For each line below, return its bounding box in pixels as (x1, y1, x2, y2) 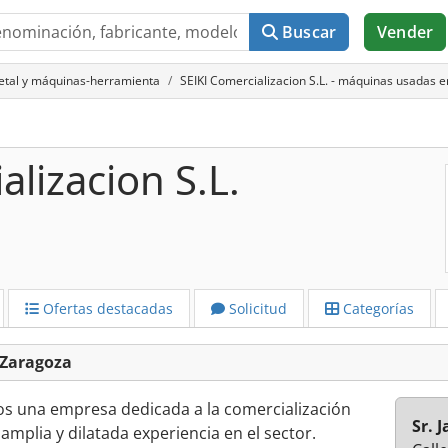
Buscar (282, 21, 337, 43)
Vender (377, 21, 433, 43)
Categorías (339, 299, 414, 318)
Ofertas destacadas (39, 299, 173, 318)
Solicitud (225, 299, 287, 318)
